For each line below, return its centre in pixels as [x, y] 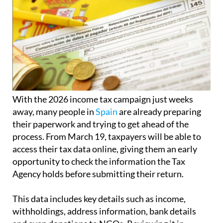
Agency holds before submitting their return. [98, 155]
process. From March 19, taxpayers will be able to [107, 118]
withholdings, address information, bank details [104, 192]
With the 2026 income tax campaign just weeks [103, 80]
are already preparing [159, 93]
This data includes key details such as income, [99, 180]
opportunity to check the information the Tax [99, 143]
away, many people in [54, 93]
